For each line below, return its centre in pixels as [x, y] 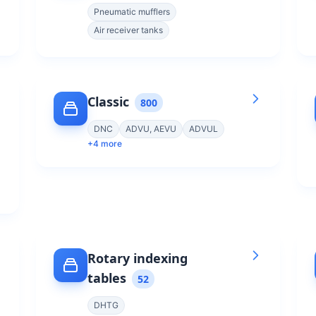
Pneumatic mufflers [132, 12]
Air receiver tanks [128, 30]
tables [107, 278]
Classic [108, 102]
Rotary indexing [138, 258]
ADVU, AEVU [151, 129]
